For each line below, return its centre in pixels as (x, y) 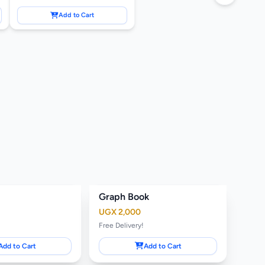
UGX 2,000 (120, 212)
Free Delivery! (122, 225)
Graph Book (124, 196)
